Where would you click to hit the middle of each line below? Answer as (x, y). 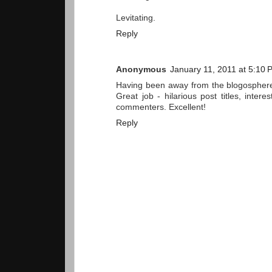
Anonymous (141, 70)
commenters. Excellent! (161, 107)
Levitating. (136, 18)
